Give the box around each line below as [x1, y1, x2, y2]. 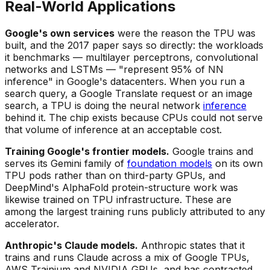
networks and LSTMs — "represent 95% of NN [5, 63, 224, 76]
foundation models [127, 157, 212, 170]
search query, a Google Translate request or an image [5, 87, 253, 100]
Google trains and [169, 145, 253, 158]
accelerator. [5, 218, 59, 230]
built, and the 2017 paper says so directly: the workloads [5, 39, 263, 52]
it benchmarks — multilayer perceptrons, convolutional [5, 51, 258, 64]
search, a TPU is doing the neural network [5, 99, 203, 112]
